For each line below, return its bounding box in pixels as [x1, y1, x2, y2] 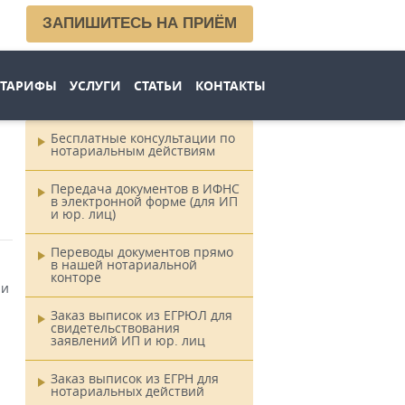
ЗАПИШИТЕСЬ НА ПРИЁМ [42, 13, 238, 33]
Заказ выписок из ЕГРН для [51, 370, 219, 387]
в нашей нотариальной [51, 256, 197, 273]
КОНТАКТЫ [195, 77, 266, 94]
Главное [25, 149, 122, 181]
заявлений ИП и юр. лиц [51, 332, 205, 349]
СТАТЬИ [134, 77, 183, 94]
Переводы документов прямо [51, 243, 233, 260]
